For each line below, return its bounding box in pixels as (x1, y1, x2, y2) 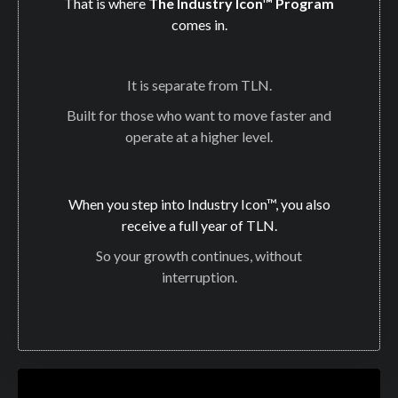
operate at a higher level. (125, 128, 273, 146)
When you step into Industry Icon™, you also (68, 195, 330, 213)
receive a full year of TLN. (121, 217, 277, 235)
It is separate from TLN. (126, 76, 272, 94)
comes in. (171, 16, 227, 34)
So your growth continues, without (96, 247, 302, 265)
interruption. (161, 268, 237, 286)
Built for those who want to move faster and (67, 107, 331, 124)
